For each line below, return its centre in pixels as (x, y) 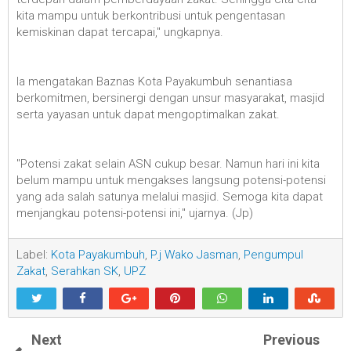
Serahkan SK (85, 271)
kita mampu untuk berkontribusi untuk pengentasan (151, 16)
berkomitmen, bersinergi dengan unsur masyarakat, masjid (170, 98)
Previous (291, 339)
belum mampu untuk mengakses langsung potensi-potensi (171, 181)
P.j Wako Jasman (194, 254)
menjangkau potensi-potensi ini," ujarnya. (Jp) (135, 213)
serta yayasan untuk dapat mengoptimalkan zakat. (148, 115)
